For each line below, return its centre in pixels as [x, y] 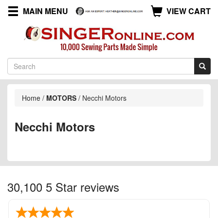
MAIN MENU [45, 11]
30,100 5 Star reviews [63, 186]
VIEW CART [189, 11]
